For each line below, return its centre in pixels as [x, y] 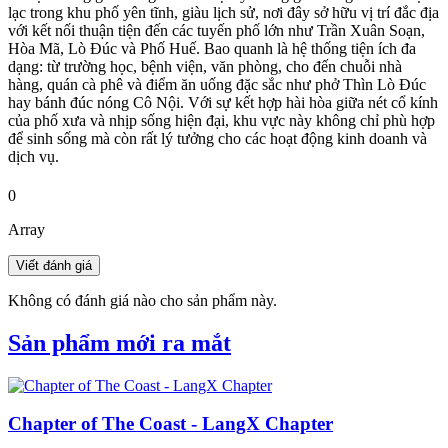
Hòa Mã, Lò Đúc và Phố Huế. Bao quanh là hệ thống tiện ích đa [212, 48]
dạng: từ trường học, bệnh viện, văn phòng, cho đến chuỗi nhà [205, 66]
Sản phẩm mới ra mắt [119, 342]
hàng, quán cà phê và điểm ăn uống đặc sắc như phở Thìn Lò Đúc [217, 84]
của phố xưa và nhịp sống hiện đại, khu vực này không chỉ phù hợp [221, 120]
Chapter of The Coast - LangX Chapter [170, 424]
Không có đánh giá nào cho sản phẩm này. [142, 300]
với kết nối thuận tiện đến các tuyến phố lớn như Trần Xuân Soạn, [216, 30]
